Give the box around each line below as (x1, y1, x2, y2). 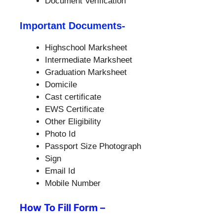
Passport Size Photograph (45, 141, 141, 151)
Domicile (45, 79, 77, 89)
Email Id (45, 166, 75, 176)
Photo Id (45, 129, 75, 139)
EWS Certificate (45, 104, 104, 114)
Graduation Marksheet (45, 67, 127, 77)
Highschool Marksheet (45, 42, 127, 52)
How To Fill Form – (20, 202, 105, 214)
